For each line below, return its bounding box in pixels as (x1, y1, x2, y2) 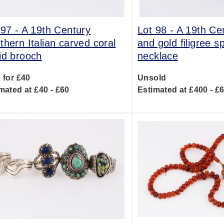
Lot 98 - (137, 24, 176, 35)
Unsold (137, 73, 166, 82)
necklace (137, 50, 178, 61)
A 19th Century (21, 24, 91, 35)
